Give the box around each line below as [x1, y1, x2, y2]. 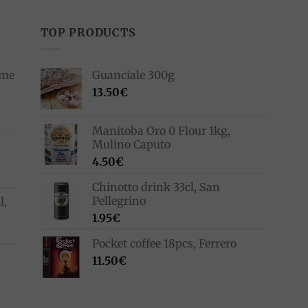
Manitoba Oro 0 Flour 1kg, [92, 124, 230, 138]
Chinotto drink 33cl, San [92, 180, 220, 195]
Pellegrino [92, 194, 146, 208]
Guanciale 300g [92, 68, 175, 82]
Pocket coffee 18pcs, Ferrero [92, 236, 236, 251]
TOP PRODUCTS [41, 25, 136, 39]
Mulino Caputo [92, 137, 170, 152]
